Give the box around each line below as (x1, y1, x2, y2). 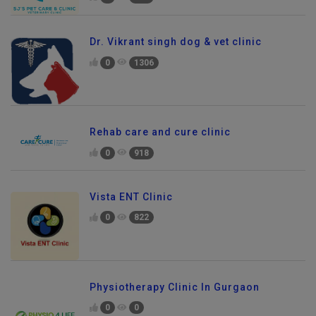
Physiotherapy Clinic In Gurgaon (90, 281, 260, 293)
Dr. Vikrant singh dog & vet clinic (90, 35, 262, 47)
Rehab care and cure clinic (90, 126, 231, 138)
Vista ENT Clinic (90, 190, 173, 202)
